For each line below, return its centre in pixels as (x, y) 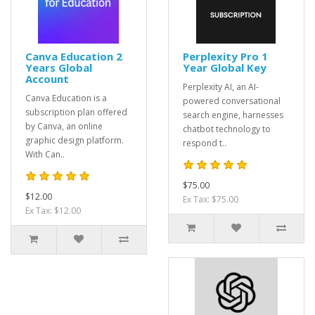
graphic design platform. (75, 140)
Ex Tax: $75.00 (211, 199)
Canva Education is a (66, 98)
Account (47, 79)
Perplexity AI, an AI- (221, 87)
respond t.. (205, 143)
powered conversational (232, 101)
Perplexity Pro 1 (225, 56)
